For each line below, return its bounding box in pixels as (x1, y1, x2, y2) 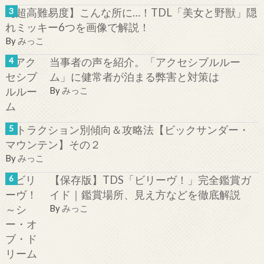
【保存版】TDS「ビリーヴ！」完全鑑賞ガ (49, 173, 251, 186)
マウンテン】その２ (5, 138, 101, 151)
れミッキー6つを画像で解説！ (5, 20, 150, 34)
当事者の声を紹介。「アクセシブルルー (49, 55, 240, 69)
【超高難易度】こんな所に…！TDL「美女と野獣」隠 (5, 5, 257, 19)
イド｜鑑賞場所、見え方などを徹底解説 (49, 187, 240, 201)
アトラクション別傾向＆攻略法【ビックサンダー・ (5, 123, 249, 137)
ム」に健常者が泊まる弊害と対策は (49, 70, 219, 84)
